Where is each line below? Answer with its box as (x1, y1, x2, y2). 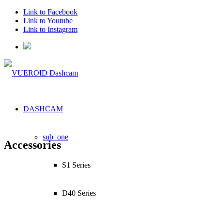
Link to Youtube (23, 16, 73, 25)
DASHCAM (23, 105, 63, 113)
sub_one (43, 133, 68, 141)
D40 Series (62, 189, 96, 197)
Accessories (4, 138, 61, 151)
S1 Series (62, 161, 91, 169)
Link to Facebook (23, 8, 77, 16)
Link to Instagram (23, 25, 77, 33)
